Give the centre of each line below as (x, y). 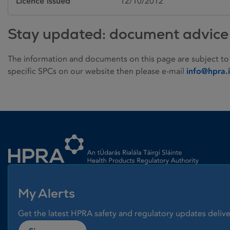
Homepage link (36, 131)
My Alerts (46, 193)
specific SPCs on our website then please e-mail (97, 71)
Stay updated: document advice (118, 34)
